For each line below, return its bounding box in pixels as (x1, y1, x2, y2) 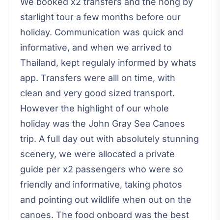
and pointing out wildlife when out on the (20, 194, 192, 205)
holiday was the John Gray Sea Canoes (20, 118, 185, 129)
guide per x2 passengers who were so (20, 164, 183, 175)
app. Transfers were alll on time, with (20, 73, 175, 83)
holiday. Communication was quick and (20, 27, 183, 38)
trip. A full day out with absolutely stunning (20, 134, 199, 144)
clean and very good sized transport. (20, 88, 175, 99)
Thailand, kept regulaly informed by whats (20, 57, 196, 68)
